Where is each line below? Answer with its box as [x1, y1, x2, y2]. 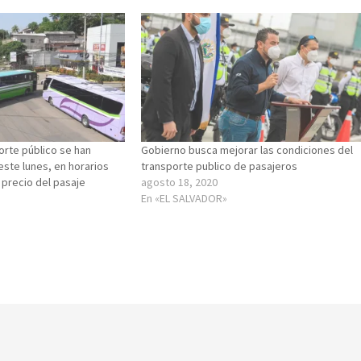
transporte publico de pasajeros [141, 158, 298, 173]
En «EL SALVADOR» [141, 190, 228, 205]
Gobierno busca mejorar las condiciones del [141, 142, 354, 157]
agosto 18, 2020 [141, 174, 218, 189]
